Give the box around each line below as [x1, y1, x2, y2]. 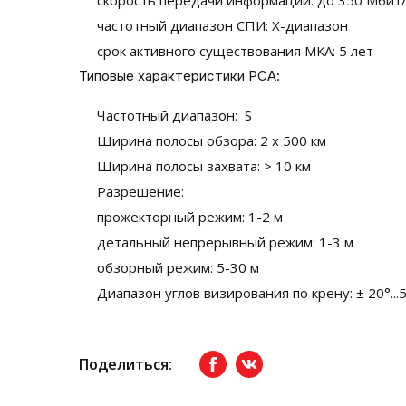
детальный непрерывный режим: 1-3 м [97, 233, 353, 251]
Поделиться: [79, 354, 172, 374]
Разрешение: [97, 182, 184, 200]
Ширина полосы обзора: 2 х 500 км [97, 131, 326, 150]
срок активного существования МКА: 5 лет [97, 42, 373, 60]
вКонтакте [247, 360, 316, 379]
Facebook [211, 360, 272, 379]
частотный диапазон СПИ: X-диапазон [97, 16, 348, 34]
